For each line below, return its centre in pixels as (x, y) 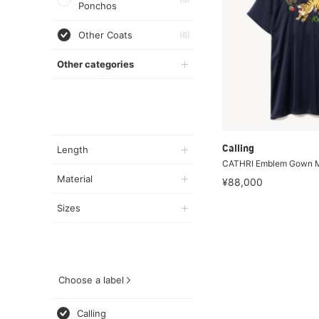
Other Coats (105, 35)
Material (75, 179)
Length (73, 150)
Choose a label (91, 280)
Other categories (95, 64)
